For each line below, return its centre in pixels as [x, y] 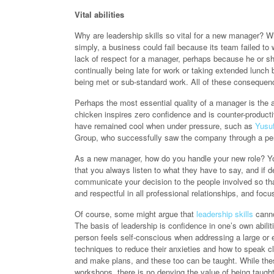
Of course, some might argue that [135, 214]
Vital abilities [99, 15]
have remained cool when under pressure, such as [165, 126]
